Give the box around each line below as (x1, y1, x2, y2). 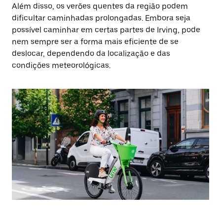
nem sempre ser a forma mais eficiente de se (12, 37, 179, 46)
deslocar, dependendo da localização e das (12, 49, 170, 58)
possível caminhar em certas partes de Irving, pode (12, 25, 200, 35)
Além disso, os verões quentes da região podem (12, 1, 188, 11)
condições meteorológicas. (12, 61, 110, 70)
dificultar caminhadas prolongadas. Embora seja (12, 13, 190, 23)
